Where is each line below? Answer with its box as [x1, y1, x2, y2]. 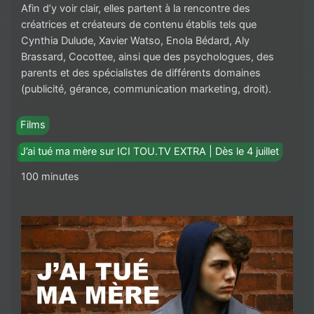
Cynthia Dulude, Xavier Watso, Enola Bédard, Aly [21, 34, 250, 48]
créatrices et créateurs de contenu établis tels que [21, 18, 257, 32]
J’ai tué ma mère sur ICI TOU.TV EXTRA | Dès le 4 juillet [20, 145, 280, 158]
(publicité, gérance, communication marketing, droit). [21, 83, 271, 96]
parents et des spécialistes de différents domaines [21, 67, 261, 80]
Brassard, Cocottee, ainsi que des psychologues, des [21, 50, 274, 64]
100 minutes [21, 170, 79, 184]
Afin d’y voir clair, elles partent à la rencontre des [21, 2, 250, 15]
